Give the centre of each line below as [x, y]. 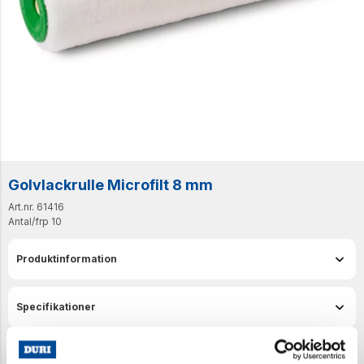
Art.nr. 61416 [36, 207]
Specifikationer [56, 307]
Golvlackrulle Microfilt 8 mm [110, 185]
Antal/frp [28, 221]
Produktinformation [67, 259]
